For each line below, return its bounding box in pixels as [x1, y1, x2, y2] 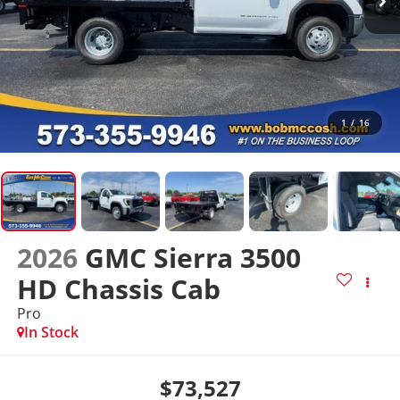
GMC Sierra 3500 [84, 239, 301, 277]
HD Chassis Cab [16, 271, 221, 308]
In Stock [23, 322, 79, 343]
